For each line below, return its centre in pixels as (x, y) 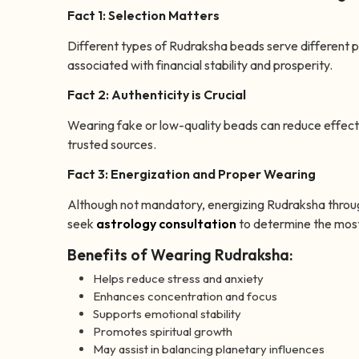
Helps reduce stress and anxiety (178, 279)
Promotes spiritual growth (163, 332)
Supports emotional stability (167, 314)
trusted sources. (112, 145)
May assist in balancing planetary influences (209, 349)
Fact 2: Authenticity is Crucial (157, 95)
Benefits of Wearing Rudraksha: (180, 255)
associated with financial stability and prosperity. (200, 65)
